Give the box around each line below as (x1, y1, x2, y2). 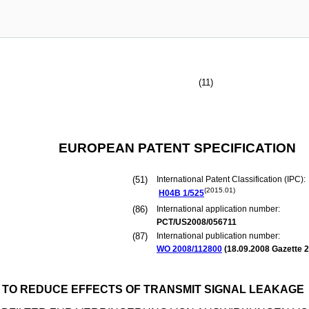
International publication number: (157, 231, 280, 241)
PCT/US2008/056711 (157, 217, 237, 227)
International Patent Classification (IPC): (157, 175, 308, 184)
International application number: (157, 204, 280, 214)
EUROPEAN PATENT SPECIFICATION (58, 141, 296, 155)
